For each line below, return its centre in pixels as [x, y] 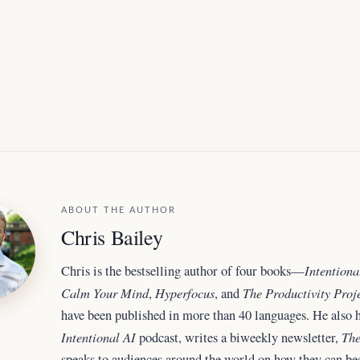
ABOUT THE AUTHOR [119, 211]
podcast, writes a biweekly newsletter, [239, 338]
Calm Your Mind [105, 293]
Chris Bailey [112, 237]
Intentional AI [98, 337]
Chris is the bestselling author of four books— [183, 271]
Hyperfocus [185, 293]
